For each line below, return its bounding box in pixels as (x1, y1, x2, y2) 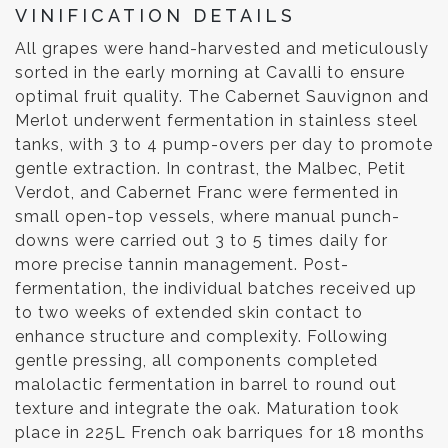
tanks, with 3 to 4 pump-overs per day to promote (15, 135, 433, 155)
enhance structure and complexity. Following (15, 327, 388, 347)
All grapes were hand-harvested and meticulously (15, 39, 429, 59)
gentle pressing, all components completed (15, 351, 378, 371)
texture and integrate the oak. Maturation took (15, 399, 399, 419)
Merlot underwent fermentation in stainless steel (15, 111, 418, 131)
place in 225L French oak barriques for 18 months (15, 423, 425, 443)
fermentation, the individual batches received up (15, 279, 417, 299)
